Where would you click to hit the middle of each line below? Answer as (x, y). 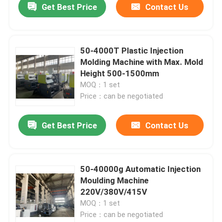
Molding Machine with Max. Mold (142, 62)
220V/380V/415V (114, 192)
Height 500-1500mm (120, 74)
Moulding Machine (115, 181)
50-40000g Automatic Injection (141, 169)
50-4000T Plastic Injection (132, 51)
